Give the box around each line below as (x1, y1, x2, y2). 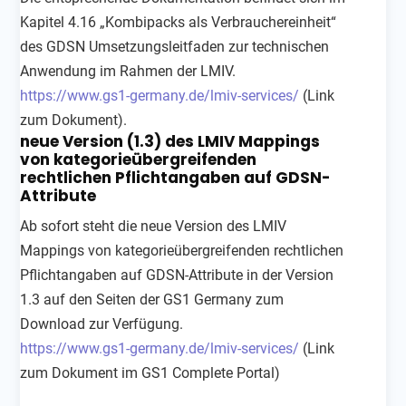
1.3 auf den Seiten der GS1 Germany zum (20, 290, 285, 308)
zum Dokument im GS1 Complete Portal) (20, 363, 281, 382)
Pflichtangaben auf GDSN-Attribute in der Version (20, 266, 334, 284)
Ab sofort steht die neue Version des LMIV (20, 217, 287, 235)
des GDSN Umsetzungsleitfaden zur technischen (20, 37, 330, 55)
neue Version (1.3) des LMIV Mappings (20, 130, 321, 152)
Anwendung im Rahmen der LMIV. (20, 62, 237, 80)
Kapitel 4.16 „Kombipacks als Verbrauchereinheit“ (20, 13, 337, 31)
